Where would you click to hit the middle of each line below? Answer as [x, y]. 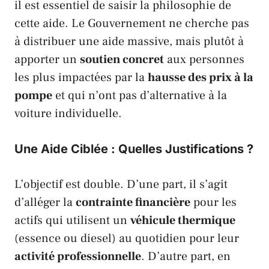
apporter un [47, 59]
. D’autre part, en [186, 256]
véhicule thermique [183, 220]
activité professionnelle [78, 256]
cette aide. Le [51, 23]
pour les [213, 202]
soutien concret [122, 59]
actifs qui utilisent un [72, 220]
